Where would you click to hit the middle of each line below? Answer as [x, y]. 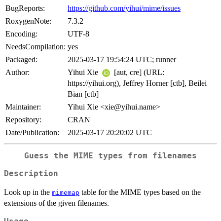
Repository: [23, 119]
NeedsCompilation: [36, 46]
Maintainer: [23, 107]
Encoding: [21, 34]
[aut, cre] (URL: [138, 72]
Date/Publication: [32, 132]
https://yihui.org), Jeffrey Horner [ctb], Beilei [137, 83]
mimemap [66, 193]
